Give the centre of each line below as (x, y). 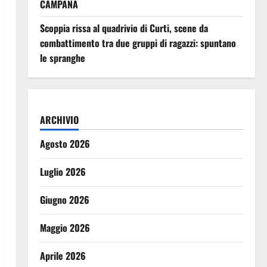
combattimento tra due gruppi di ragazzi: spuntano (138, 43)
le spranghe (62, 58)
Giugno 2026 (64, 200)
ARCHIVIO (59, 120)
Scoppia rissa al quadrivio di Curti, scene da (124, 28)
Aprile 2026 (63, 256)
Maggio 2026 (65, 228)
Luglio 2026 (63, 172)
